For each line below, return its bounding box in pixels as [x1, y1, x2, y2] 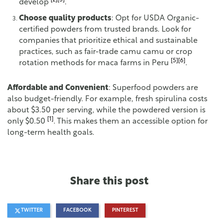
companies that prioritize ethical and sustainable [19, 36, 198, 45]
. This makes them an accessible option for [54, 118, 208, 126]
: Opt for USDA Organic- [111, 14, 199, 22]
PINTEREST [112, 208, 138, 214]
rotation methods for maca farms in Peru [19, 59, 171, 67]
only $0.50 [7, 118, 47, 126]
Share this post [70, 176, 148, 187]
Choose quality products [19, 14, 111, 22]
